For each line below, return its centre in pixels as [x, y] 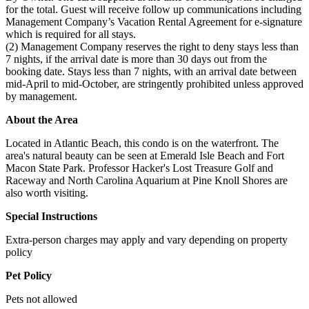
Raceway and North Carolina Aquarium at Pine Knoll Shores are [147, 180]
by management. [41, 96]
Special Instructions [51, 216]
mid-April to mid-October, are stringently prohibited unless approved [154, 83]
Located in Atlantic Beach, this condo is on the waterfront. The [142, 143]
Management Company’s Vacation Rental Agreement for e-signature [154, 21]
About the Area [42, 119]
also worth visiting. [47, 192]
